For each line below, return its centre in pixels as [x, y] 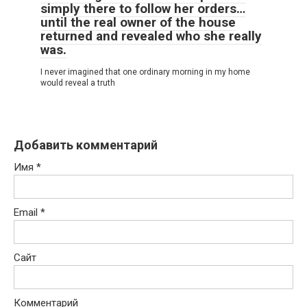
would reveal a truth [78, 83]
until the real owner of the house [138, 23]
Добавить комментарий [86, 145]
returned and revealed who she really [151, 36]
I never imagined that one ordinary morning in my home [145, 72]
